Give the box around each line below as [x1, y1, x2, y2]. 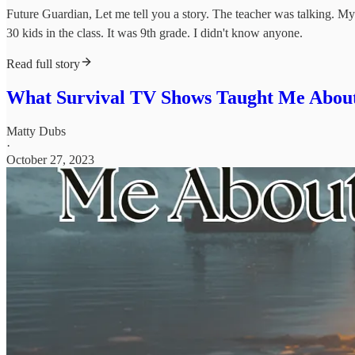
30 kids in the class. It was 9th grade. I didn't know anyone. [6, 26, 303, 40]
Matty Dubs [6, 124, 66, 138]
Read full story [6, 57, 80, 71]
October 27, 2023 [6, 152, 94, 166]
